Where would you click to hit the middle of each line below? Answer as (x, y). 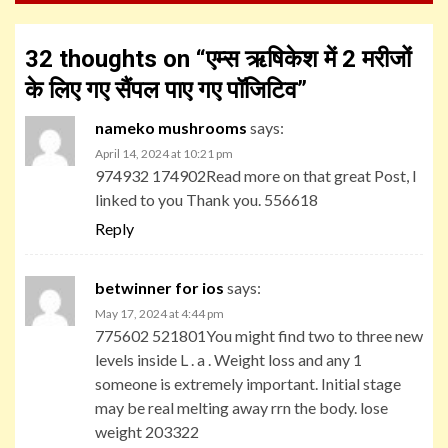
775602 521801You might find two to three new (259, 335)
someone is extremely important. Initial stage (248, 383)
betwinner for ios (159, 287)
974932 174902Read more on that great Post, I (256, 175)
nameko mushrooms (171, 127)
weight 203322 (147, 431)
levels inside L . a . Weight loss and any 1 (228, 359)
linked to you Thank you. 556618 (206, 199)
